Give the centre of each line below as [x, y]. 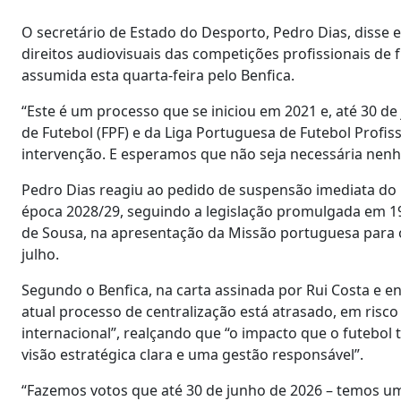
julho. [40, 254]
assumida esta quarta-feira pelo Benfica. [158, 75]
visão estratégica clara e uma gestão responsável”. [192, 354]
